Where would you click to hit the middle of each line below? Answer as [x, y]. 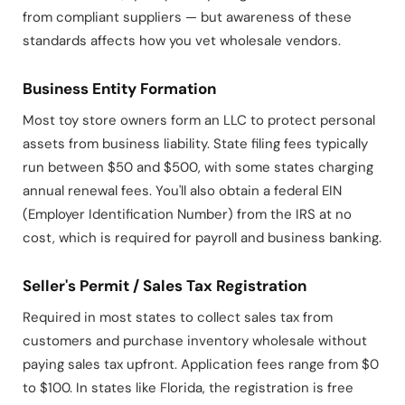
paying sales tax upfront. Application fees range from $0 [201, 365]
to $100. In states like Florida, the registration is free [188, 388]
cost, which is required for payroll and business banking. [202, 238]
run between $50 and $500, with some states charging [198, 168]
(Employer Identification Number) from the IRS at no [187, 215]
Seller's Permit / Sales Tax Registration [165, 286]
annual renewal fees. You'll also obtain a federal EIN [182, 191]
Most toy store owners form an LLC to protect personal [199, 121]
